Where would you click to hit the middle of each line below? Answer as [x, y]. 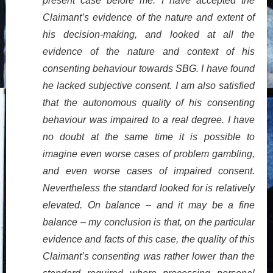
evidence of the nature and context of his [149, 51]
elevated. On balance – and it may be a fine [149, 205]
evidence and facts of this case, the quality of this [149, 239]
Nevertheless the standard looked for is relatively [149, 188]
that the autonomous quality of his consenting [149, 102]
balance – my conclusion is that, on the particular [149, 222]
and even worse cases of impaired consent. [149, 171]
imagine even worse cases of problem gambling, [149, 154]
